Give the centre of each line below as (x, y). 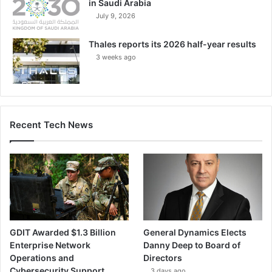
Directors (163, 257)
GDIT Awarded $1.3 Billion (63, 232)
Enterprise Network (50, 245)
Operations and (42, 257)
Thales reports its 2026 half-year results (172, 44)
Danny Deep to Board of (192, 245)
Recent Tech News (51, 124)
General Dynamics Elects (195, 232)
